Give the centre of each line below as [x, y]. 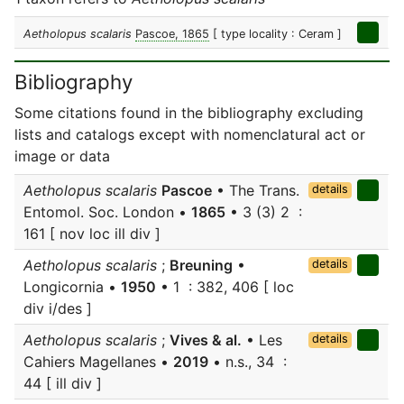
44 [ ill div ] [63, 383]
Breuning [201, 265]
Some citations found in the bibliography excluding [189, 113]
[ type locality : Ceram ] [277, 34]
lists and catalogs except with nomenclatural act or [190, 134]
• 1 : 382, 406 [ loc [225, 287]
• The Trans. [256, 190]
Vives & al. [206, 340]
